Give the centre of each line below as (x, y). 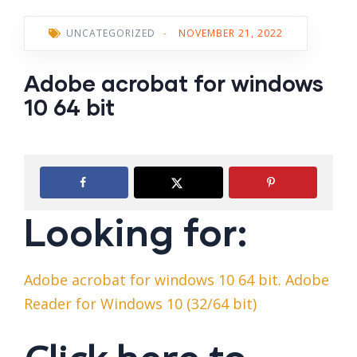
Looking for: (135, 231)
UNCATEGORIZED (111, 33)
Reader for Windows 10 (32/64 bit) (140, 304)
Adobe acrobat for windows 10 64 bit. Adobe (177, 280)
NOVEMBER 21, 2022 (231, 33)
